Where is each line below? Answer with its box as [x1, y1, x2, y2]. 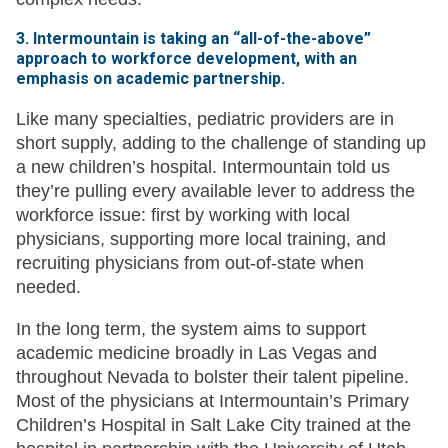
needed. [16, 277, 81, 298]
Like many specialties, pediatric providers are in [16, 109, 394, 130]
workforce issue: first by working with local [16, 205, 350, 226]
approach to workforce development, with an [16, 49, 357, 69]
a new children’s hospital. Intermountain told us [16, 157, 390, 178]
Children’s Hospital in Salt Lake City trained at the [16, 415, 411, 436]
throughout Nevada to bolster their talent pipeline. [16, 367, 409, 388]
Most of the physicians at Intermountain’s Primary [16, 391, 409, 412]
